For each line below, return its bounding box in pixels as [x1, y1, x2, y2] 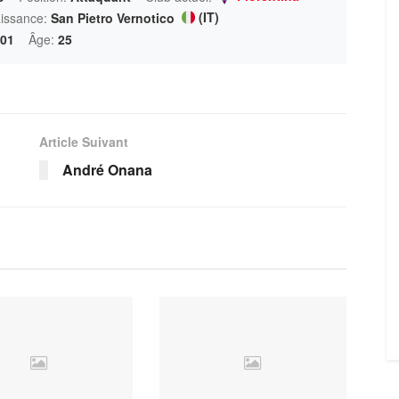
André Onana [62, 159, 152, 180]
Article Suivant [39, 132, 128, 151]
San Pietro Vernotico [51, 8, 175, 27]
